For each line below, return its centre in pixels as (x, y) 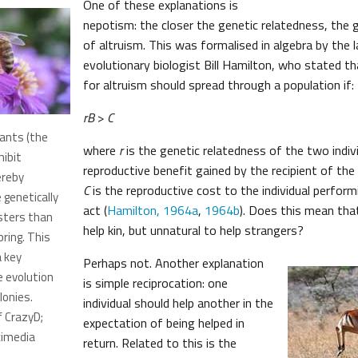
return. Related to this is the (160, 343)
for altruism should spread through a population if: (219, 85)
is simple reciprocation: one (155, 283)
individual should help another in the (178, 303)
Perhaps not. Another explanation (173, 263)
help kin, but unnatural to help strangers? (193, 230)
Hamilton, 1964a (153, 210)
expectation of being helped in (164, 323)
